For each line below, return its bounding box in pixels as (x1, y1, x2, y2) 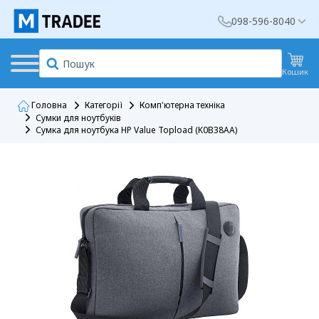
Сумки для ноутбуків (36, 111, 121, 124)
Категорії (85, 99, 122, 112)
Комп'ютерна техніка (140, 99, 225, 112)
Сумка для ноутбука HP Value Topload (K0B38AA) (36, 123, 237, 136)
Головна (29, 99, 67, 112)
